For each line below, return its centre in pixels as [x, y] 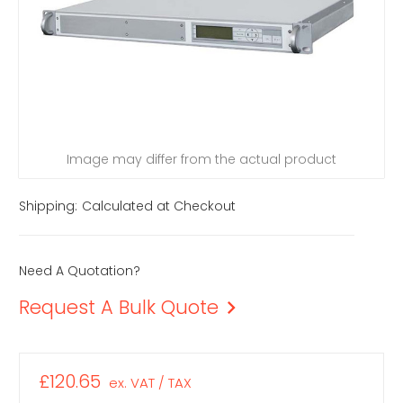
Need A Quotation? [80, 271]
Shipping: [48, 206]
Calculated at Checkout [158, 206]
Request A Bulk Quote [119, 308]
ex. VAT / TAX [150, 383]
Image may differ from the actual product [201, 159]
